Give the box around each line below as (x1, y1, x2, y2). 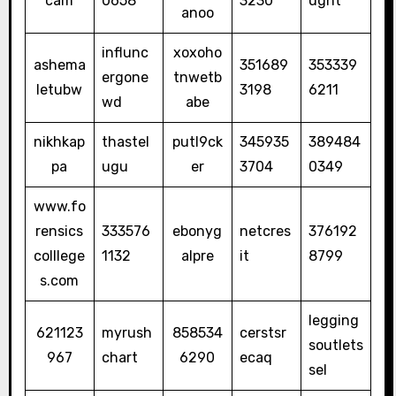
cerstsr (239, 324, 286, 342)
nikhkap (34, 133, 86, 151)
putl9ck (171, 133, 223, 151)
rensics (35, 223, 84, 240)
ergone (101, 69, 148, 87)
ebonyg (172, 223, 223, 240)
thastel (101, 133, 149, 151)
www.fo (33, 198, 86, 216)
